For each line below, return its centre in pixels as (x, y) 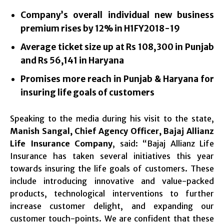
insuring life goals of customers (87, 93)
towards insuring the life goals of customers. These (112, 169)
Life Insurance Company (61, 144)
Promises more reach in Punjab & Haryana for (117, 79)
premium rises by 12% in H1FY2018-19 (100, 29)
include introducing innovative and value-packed (112, 181)
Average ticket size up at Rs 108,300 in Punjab (117, 47)
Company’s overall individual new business (117, 15)
